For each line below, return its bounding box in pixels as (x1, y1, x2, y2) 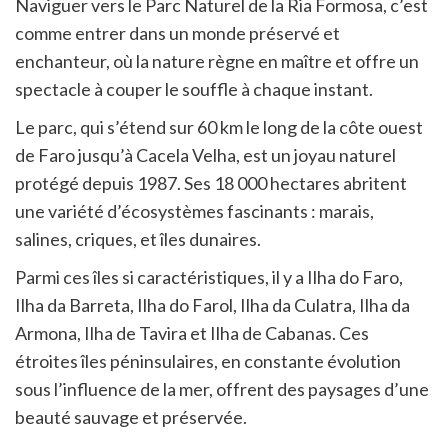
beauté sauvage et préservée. (15, 405, 247, 428)
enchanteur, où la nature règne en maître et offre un (15, 49, 419, 72)
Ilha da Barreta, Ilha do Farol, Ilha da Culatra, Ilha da (15, 293, 410, 316)
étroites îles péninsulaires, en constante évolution (15, 349, 401, 372)
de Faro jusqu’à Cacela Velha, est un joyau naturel (15, 143, 396, 166)
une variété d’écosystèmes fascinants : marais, (15, 199, 374, 222)
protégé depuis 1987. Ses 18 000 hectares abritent (15, 171, 407, 194)
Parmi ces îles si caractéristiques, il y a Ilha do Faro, (15, 265, 403, 288)
